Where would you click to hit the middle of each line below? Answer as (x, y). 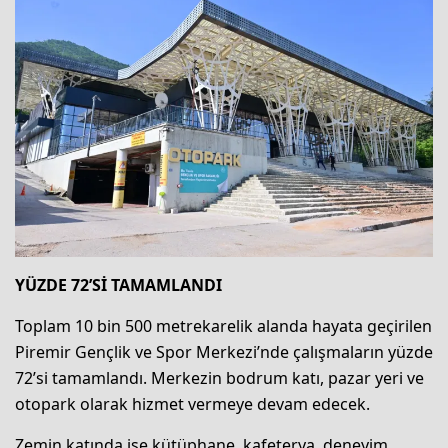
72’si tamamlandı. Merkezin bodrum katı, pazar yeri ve (219, 378)
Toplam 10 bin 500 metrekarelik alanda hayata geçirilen (223, 326)
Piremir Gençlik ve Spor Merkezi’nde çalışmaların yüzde (224, 352)
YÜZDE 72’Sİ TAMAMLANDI (118, 285)
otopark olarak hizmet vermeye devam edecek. (192, 404)
